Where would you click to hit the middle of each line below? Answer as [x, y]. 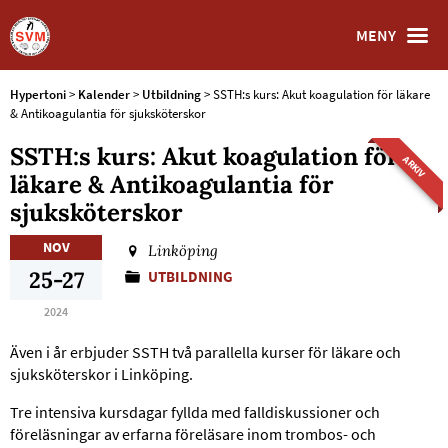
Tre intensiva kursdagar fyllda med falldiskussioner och [195, 412]
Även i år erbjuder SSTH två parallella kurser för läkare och [205, 352]
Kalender [104, 94]
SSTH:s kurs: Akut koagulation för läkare [321, 94]
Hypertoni [38, 94]
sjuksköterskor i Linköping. [101, 374]
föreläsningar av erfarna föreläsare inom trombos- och [193, 434]
